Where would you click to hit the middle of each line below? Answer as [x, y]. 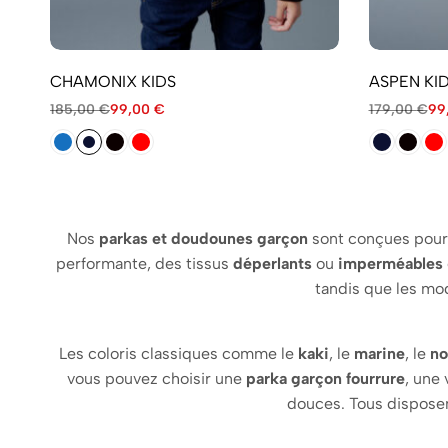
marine [379, 354]
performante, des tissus [144, 264]
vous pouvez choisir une [156, 379]
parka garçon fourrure [325, 379]
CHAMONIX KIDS [113, 82]
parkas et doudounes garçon [203, 239]
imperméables [390, 264]
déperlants [272, 264]
